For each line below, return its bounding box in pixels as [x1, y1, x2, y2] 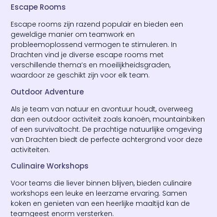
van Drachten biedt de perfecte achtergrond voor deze [11, 134, 203, 144]
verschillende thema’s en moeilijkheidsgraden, [11, 60, 171, 70]
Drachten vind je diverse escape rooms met [11, 50, 164, 60]
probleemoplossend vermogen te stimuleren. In [11, 40, 177, 50]
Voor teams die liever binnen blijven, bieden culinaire [11, 178, 192, 188]
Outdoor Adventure [11, 86, 84, 97]
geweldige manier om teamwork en [11, 30, 135, 40]
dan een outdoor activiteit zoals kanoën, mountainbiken [11, 114, 205, 124]
